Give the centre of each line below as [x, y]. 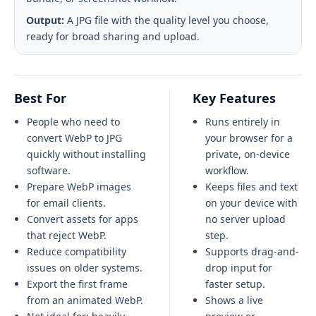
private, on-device [248, 154]
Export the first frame [77, 284]
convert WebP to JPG [74, 138]
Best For [40, 98]
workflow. [227, 170]
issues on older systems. [85, 268]
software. [49, 170]
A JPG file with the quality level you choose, [168, 20]
